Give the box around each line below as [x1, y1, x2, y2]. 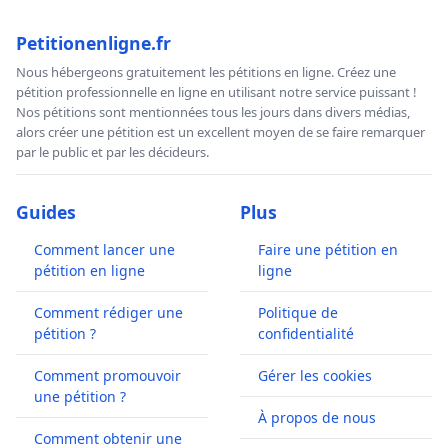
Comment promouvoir [34, 366, 181, 386]
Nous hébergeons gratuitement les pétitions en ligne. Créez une [16, 63, 396, 82]
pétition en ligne [34, 261, 145, 281]
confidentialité [258, 324, 354, 344]
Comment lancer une [34, 240, 175, 260]
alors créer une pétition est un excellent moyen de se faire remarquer [16, 123, 425, 142]
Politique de [258, 303, 338, 323]
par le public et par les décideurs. [16, 143, 209, 162]
